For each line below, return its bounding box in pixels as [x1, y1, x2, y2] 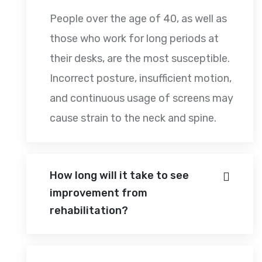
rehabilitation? [50, 204, 128, 217]
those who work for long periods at [50, 32, 219, 45]
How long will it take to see [50, 168, 189, 182]
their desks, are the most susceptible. [50, 51, 230, 65]
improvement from [50, 186, 147, 199]
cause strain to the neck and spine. [50, 111, 216, 125]
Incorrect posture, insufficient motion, [50, 71, 232, 85]
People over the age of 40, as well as [50, 12, 227, 25]
